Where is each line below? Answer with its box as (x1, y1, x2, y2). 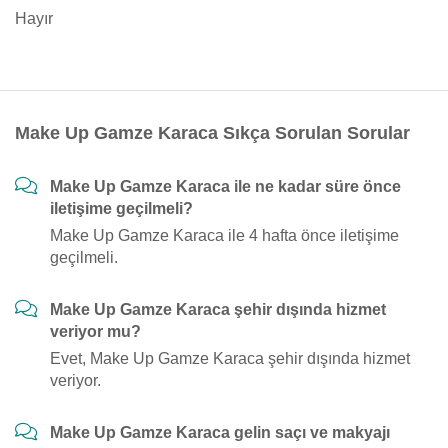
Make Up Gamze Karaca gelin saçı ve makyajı (50, 424, 390, 441)
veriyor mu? (50, 323, 141, 340)
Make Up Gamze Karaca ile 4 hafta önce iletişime (50, 227, 399, 244)
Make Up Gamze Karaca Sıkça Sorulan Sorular (15, 123, 410, 143)
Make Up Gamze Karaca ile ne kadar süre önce (50, 178, 401, 195)
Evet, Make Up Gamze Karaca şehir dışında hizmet (50, 350, 410, 367)
